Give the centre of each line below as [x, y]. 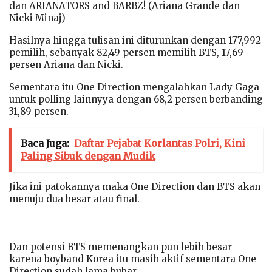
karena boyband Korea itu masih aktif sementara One [133, 259]
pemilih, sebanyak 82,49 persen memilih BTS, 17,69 [126, 52]
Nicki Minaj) [37, 18]
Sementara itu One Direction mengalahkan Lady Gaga [134, 87]
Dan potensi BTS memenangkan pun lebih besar [121, 246]
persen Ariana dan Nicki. [66, 64]
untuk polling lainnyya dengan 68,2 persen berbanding [136, 99]
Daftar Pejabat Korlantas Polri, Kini [160, 143]
